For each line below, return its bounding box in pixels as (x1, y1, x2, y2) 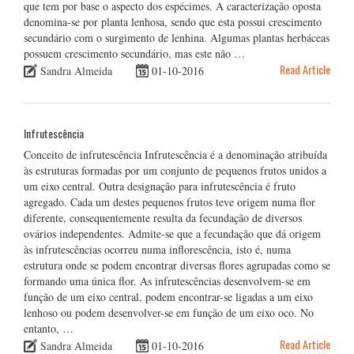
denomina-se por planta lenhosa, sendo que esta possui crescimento (24, 13, 322, 29)
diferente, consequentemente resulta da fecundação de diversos (24, 209, 302, 225)
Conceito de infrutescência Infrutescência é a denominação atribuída (24, 146, 327, 162)
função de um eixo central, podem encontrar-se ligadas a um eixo (24, 288, 313, 304)
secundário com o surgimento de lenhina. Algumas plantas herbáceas (24, 29, 330, 45)
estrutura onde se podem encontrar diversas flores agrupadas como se (24, 257, 330, 273)
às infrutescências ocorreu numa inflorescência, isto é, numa (24, 241, 291, 257)
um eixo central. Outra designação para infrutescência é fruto (24, 178, 296, 194)
